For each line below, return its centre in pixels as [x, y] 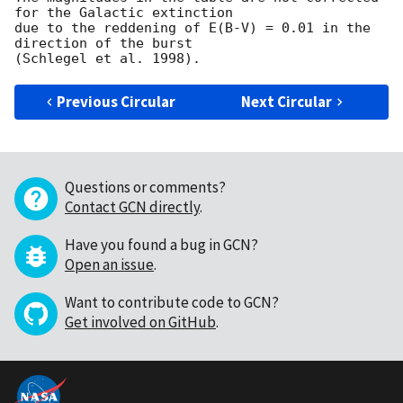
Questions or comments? [145, 188]
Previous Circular [116, 102]
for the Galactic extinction [124, 13]
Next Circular [287, 102]
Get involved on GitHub [140, 322]
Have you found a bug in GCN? [161, 245]
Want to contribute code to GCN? [172, 303]
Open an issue [109, 265]
